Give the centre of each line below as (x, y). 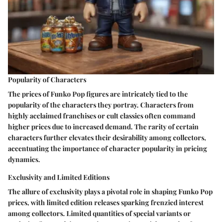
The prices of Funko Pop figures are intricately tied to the (98, 94)
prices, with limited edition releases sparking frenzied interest (106, 203)
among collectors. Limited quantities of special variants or (99, 214)
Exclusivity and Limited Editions (59, 177)
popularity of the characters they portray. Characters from (101, 105)
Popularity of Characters (47, 80)
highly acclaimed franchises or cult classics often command (102, 116)
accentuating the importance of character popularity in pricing (108, 149)
